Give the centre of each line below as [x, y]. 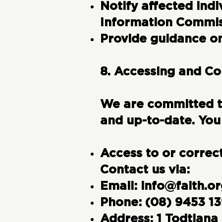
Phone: [121, 203]
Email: [120, 187]
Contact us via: [145, 170]
